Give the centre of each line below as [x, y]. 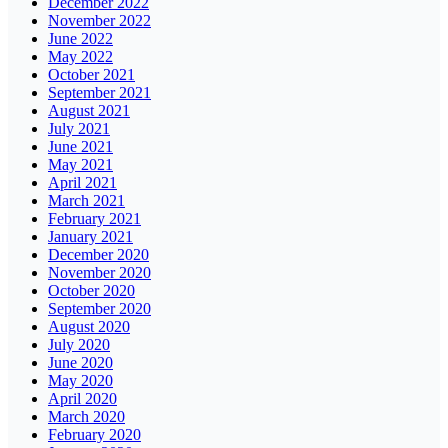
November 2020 [99, 273]
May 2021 [80, 165]
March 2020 [86, 417]
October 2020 [91, 291]
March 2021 [86, 201]
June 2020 [80, 363]
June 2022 [80, 39]
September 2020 [99, 309]
